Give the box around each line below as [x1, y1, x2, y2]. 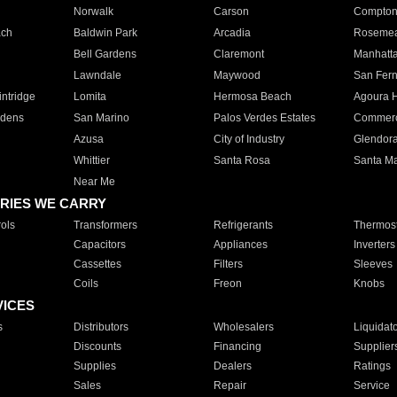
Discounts [73, 340, 121, 353]
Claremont [213, 48, 264, 60]
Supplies [73, 360, 116, 372]
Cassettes [73, 258, 121, 270]
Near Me [73, 175, 115, 188]
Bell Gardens [73, 48, 136, 60]
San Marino [73, 112, 129, 124]
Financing [213, 340, 261, 353]
